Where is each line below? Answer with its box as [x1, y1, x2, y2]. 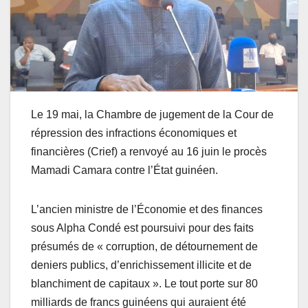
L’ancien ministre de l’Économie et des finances [31, 203, 263, 216]
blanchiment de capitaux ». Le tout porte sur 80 [31, 278, 258, 290]
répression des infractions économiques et [31, 127, 236, 140]
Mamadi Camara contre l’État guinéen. [31, 164, 218, 177]
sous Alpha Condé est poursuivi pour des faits [31, 222, 254, 234]
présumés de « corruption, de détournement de [31, 241, 258, 253]
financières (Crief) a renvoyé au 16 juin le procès [31, 146, 267, 158]
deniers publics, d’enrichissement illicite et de [31, 259, 252, 272]
